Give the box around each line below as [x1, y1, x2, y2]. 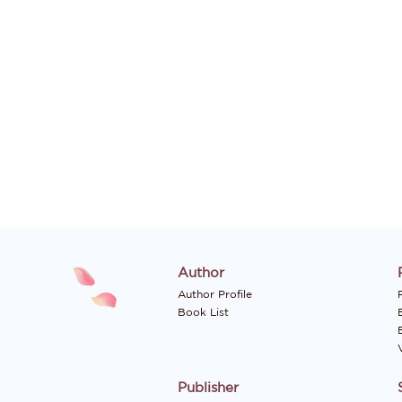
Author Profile [178, 289, 252, 300]
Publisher [178, 381, 239, 395]
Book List [178, 307, 229, 318]
